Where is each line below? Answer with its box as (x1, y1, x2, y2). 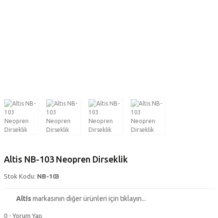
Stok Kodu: (3, 172, 36, 180)
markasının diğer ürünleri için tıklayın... (31, 194, 146, 202)
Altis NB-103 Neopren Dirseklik (3, 154, 128, 164)
